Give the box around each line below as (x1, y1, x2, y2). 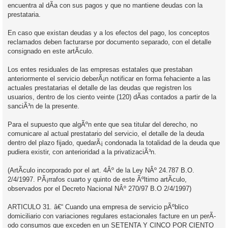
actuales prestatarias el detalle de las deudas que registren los (8, 83, 192, 92)
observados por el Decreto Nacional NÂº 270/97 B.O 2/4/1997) (8, 184, 191, 192)
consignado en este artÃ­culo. (8, 47, 94, 55)
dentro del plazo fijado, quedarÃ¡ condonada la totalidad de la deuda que (8, 138, 220, 147)
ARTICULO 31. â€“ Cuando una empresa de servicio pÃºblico (8, 203, 188, 211)
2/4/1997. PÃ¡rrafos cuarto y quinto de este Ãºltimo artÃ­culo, (8, 175, 187, 183)
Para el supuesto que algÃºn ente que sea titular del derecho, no (8, 120, 197, 128)
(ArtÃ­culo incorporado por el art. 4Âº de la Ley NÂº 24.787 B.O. (8, 166, 194, 174)
